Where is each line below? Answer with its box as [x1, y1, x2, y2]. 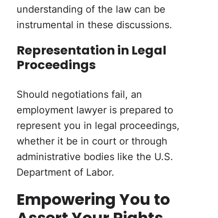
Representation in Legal [16, 41, 166, 62]
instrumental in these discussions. [16, 18, 172, 32]
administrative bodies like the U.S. [16, 149, 173, 163]
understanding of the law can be [16, 2, 165, 16]
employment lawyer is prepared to [16, 102, 173, 116]
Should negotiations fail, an [16, 87, 142, 101]
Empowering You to [16, 187, 170, 214]
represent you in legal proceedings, [16, 118, 180, 132]
